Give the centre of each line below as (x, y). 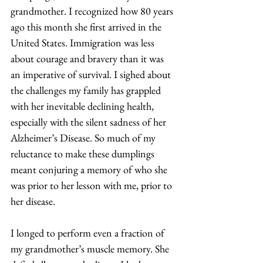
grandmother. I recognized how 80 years (93, 11)
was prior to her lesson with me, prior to (92, 185)
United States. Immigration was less (84, 42)
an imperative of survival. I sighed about (92, 74)
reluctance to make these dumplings (84, 153)
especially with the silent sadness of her (90, 122)
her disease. (34, 201)
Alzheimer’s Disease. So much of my (84, 137)
